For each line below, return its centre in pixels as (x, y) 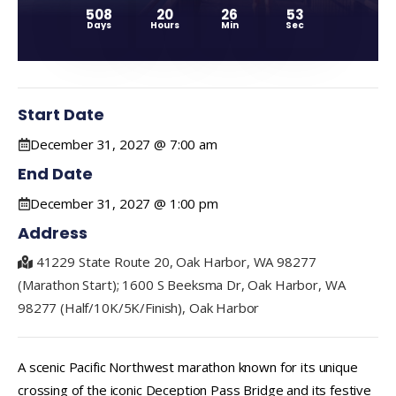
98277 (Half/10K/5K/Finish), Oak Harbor (139, 307)
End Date (55, 173)
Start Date (61, 114)
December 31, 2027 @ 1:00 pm (124, 203)
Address (53, 232)
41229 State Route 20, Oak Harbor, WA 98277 (176, 261)
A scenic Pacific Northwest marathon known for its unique (188, 366)
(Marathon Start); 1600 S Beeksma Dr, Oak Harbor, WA (182, 284)
